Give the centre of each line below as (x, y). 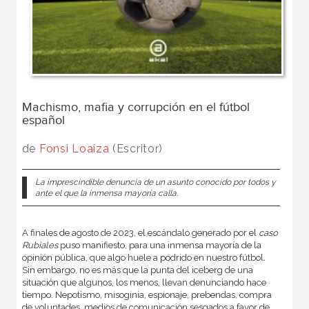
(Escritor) (136, 148)
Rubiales (40, 245)
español (43, 120)
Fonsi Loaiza (74, 148)
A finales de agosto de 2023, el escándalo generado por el (140, 232)
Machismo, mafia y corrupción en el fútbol (136, 107)
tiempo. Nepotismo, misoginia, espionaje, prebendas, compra (147, 295)
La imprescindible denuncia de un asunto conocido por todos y (155, 182)
